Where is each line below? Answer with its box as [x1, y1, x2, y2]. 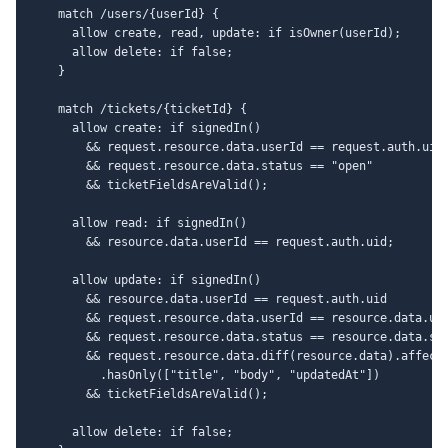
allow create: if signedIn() [30, 120, 261, 135]
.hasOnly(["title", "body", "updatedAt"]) [30, 367, 380, 382]
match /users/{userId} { [30, 6, 219, 21]
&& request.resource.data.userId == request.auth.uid [30, 139, 443, 154]
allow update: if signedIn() [30, 272, 261, 287]
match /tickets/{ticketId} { [30, 101, 247, 116]
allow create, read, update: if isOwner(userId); [30, 25, 401, 40]
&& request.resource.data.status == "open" [30, 158, 373, 173]
